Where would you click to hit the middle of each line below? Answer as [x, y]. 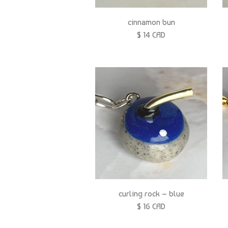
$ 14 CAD [151, 35]
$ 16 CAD [151, 206]
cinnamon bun [151, 22]
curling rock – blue [151, 193]
